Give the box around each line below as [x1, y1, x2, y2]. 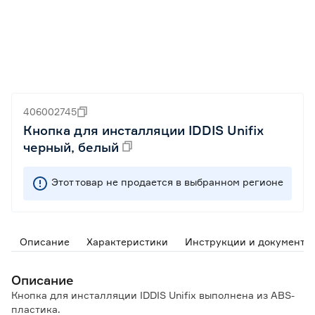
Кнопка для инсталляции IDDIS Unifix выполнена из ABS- [11, 289, 295, 301]
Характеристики [86, 236, 168, 247]
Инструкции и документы [185, 236, 312, 247]
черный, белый [23, 139, 119, 155]
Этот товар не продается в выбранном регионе [51, 176, 283, 188]
